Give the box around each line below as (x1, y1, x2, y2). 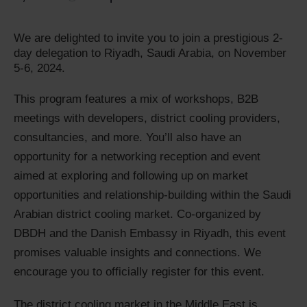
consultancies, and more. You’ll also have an (14, 130, 241, 144)
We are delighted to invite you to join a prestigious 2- (14, 31, 283, 45)
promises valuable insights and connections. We (14, 245, 261, 259)
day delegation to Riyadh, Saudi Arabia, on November (14, 46, 286, 60)
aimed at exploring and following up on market (14, 169, 248, 182)
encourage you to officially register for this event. (14, 265, 265, 278)
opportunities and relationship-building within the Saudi (14, 188, 291, 201)
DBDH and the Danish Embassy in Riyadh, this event (14, 226, 286, 240)
